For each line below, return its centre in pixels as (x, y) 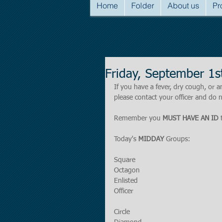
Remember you (138, 118)
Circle (122, 212)
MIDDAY (152, 139)
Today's (126, 139)
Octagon (127, 170)
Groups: (178, 139)
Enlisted (126, 181)
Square (125, 160)
